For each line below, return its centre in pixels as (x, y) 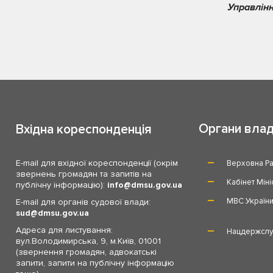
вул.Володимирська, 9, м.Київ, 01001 (88, 241)
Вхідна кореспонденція (83, 130)
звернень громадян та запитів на (83, 174)
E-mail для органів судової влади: (83, 202)
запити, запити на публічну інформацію (95, 263)
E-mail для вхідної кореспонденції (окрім (97, 163)
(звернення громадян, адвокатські (86, 252)
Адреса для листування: (64, 230)
